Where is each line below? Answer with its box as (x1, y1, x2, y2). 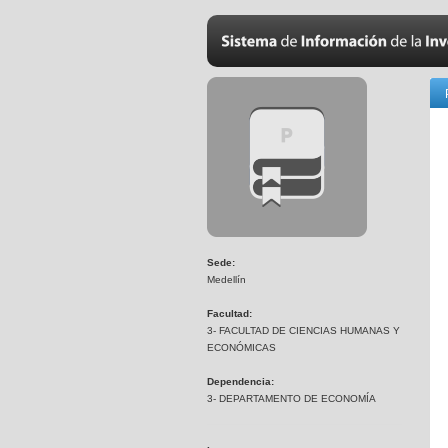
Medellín (207, 274, 246, 285)
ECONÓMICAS (207, 342, 276, 353)
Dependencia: (207, 376, 274, 387)
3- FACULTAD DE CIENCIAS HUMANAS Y (207, 325, 400, 336)
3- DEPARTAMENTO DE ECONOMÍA (207, 393, 376, 404)
